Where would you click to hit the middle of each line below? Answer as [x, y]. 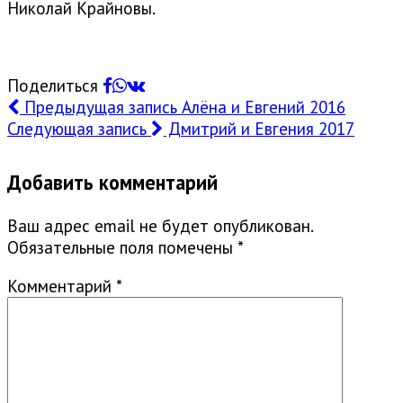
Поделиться [55, 86]
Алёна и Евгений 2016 [261, 107]
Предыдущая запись [99, 107]
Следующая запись [79, 129]
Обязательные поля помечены [122, 247]
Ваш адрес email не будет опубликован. [160, 225]
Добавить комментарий [112, 182]
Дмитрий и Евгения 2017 [259, 129]
